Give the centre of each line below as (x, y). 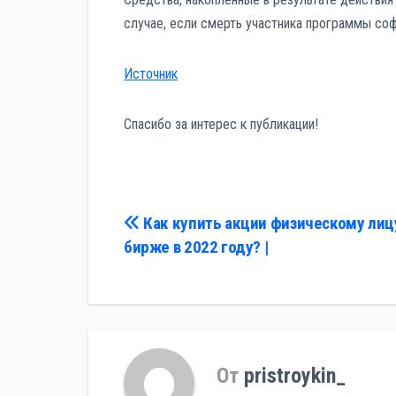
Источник (151, 73)
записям (172, 301)
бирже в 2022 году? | (196, 247)
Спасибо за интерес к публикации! (221, 124)
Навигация (186, 228)
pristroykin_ (295, 376)
